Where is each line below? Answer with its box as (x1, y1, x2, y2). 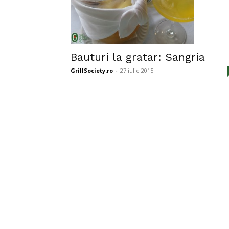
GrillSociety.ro (71, 66, 113, 74)
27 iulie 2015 (120, 66, 153, 74)
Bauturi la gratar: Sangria (71, 50, 205, 63)
